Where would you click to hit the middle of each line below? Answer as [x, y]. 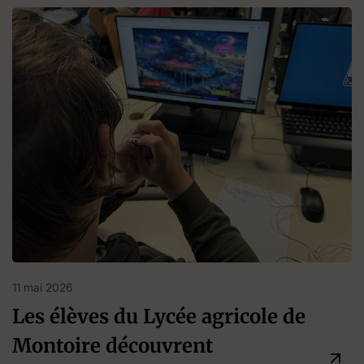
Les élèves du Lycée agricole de [159, 316]
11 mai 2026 [42, 287]
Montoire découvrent [113, 345]
